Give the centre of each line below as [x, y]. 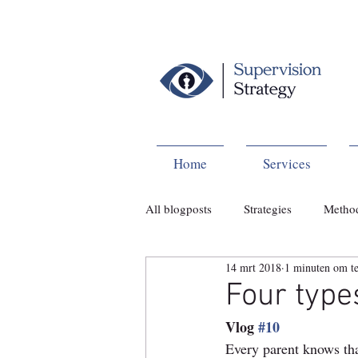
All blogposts [179, 209]
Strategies [268, 209]
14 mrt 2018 [253, 267]
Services [286, 163]
